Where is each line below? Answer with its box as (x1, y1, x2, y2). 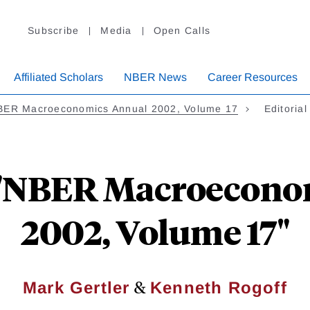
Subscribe (28, 25, 80, 37)
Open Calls (153, 25, 210, 37)
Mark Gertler (23, 278, 130, 298)
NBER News (124, 71, 187, 84)
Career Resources (208, 71, 298, 84)
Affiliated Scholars (14, 71, 103, 84)
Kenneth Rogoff (150, 278, 287, 298)
